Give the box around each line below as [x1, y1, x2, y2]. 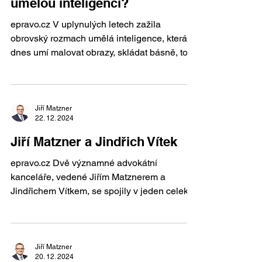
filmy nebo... [11, 61, 60, 72]
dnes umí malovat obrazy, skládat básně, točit [11, 47, 197, 58]
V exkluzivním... [11, 199, 75, 211]
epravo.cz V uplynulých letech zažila [11, 19, 53, 30]
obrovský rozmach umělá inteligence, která [11, 33, 187, 44]
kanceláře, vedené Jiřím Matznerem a [11, 171, 166, 182]
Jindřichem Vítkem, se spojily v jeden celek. [11, 185, 191, 196]
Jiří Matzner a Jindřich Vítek [11, 134, 177, 149]
